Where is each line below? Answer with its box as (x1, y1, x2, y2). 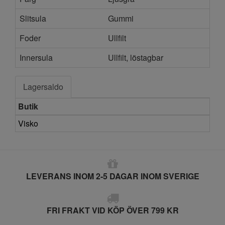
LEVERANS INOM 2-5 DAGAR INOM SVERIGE (26, 170, 199, 182)
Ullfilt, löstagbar (108, 52, 163, 64)
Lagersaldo (23, 81, 63, 93)
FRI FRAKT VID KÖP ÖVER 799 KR (46, 204, 179, 216)
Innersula (20, 52, 53, 64)
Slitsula (20, 13, 46, 25)
